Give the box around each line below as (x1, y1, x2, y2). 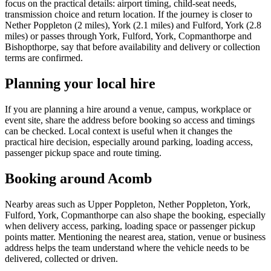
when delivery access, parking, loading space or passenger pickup (5, 220, 255, 231)
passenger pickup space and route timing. (5, 147, 162, 158)
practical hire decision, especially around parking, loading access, (5, 136, 253, 147)
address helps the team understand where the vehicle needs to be (5, 242, 249, 253)
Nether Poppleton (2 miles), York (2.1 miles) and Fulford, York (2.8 (5, 20, 261, 31)
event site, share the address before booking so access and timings (5, 114, 255, 125)
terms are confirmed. (5, 53, 83, 64)
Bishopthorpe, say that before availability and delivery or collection (5, 42, 260, 53)
